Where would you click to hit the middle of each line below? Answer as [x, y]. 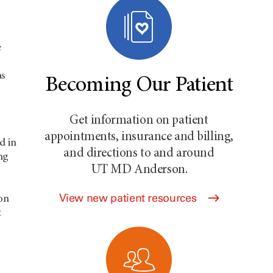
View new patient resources [129, 198]
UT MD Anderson [138, 170]
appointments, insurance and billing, [139, 137]
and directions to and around [139, 154]
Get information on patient [139, 121]
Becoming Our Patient [139, 86]
